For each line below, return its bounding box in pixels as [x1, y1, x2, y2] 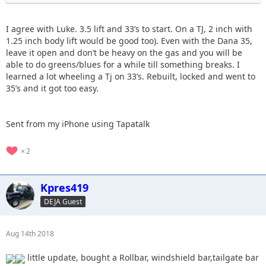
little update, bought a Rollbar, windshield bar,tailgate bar [25, 252, 259, 264]
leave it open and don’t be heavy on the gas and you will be [6, 47, 242, 59]
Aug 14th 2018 [6, 229, 54, 239]
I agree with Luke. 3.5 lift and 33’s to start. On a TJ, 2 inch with [6, 23, 252, 35]
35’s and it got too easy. [6, 83, 99, 94]
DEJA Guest [44, 197, 82, 207]
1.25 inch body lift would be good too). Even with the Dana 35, [6, 35, 252, 47]
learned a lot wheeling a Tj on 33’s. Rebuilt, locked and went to [6, 71, 255, 83]
